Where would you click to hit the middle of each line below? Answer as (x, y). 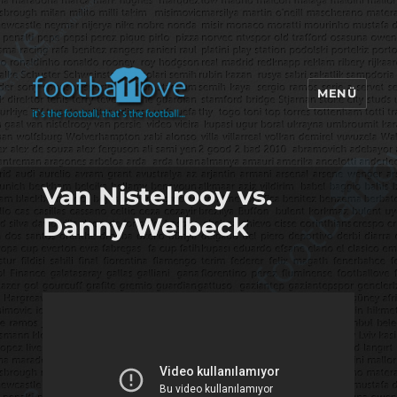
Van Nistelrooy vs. (157, 195)
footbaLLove (97, 154)
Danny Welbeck (145, 226)
